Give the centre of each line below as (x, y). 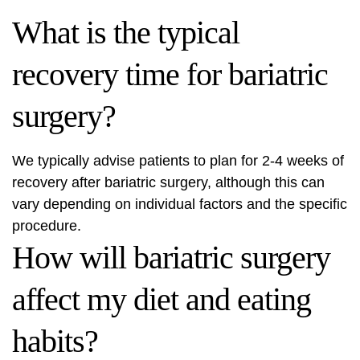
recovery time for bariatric (170, 75)
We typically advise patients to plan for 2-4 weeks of (178, 161)
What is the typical (126, 33)
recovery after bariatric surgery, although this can (168, 183)
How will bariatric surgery (171, 258)
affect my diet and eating (162, 300)
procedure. (47, 226)
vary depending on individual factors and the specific (180, 205)
